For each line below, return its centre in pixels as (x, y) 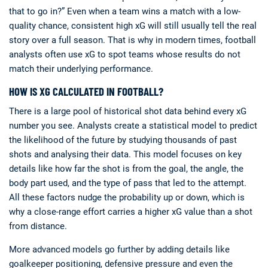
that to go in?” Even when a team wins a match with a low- (125, 11)
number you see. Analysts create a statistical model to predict (133, 126)
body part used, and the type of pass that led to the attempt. (128, 183)
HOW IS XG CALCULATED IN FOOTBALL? (86, 91)
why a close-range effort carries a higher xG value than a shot (131, 212)
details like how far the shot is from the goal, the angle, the (126, 169)
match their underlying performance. (81, 69)
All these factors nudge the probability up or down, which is (127, 197)
